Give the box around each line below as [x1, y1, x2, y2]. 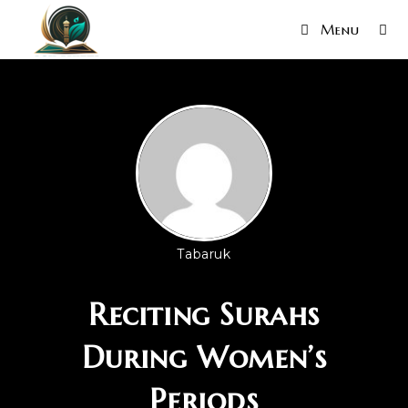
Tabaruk [177, 246, 231, 262]
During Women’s [81, 338, 327, 377]
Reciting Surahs [87, 295, 320, 334]
